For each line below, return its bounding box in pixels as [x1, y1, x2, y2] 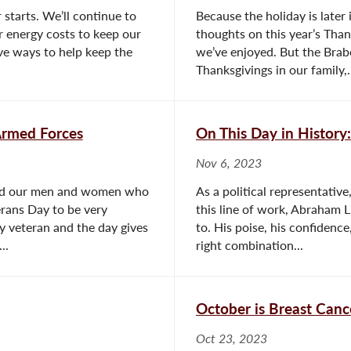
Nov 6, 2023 [196, 155, 262, 170]
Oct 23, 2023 [196, 331, 267, 346]
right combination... [196, 237, 303, 252]
